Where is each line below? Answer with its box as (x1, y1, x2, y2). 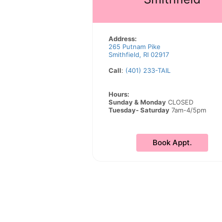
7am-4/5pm (169, 106, 206, 114)
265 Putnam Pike (109, 43, 161, 51)
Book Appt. (152, 138, 192, 147)
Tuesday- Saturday (109, 106, 169, 114)
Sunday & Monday (109, 98, 166, 106)
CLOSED (166, 98, 193, 106)
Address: (109, 35, 137, 43)
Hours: (109, 90, 129, 98)
